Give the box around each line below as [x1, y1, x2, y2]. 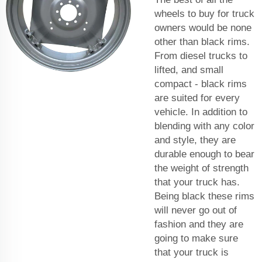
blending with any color [154, 120, 254, 132]
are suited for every [154, 92, 240, 104]
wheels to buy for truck [154, 8, 254, 19]
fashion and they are [154, 218, 243, 230]
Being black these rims [154, 190, 254, 202]
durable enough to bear [154, 148, 254, 160]
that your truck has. [154, 176, 240, 188]
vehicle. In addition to [154, 106, 247, 118]
